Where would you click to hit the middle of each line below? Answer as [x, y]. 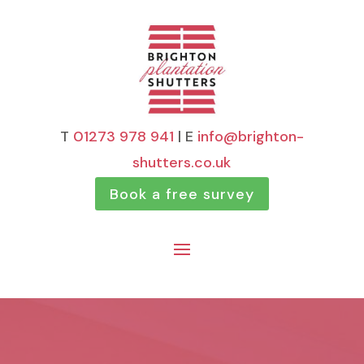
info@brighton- [250, 137]
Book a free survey [182, 194]
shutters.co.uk [182, 163]
